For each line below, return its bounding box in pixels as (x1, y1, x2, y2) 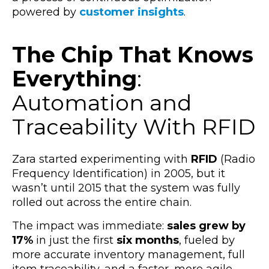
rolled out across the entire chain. (12, 195, 192, 209)
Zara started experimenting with (12, 152, 188, 166)
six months (116, 233, 179, 247)
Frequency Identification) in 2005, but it (12, 166, 225, 180)
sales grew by (167, 219, 246, 232)
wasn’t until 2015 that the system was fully (12, 181, 240, 195)
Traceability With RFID (12, 113, 255, 140)
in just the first (36, 233, 116, 247)
